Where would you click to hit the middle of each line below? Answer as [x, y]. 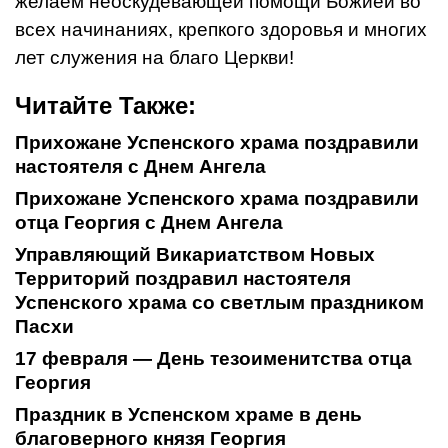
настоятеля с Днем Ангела [140, 166]
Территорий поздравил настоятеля [183, 278]
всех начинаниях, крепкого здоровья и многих [221, 29]
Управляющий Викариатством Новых [195, 254]
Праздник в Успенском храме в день [188, 414]
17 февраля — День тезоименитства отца [213, 358]
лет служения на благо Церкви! [154, 57]
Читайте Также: [105, 105]
